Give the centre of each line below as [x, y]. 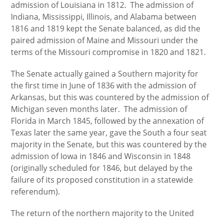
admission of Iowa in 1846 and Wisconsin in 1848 [101, 156]
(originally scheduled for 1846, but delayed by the [102, 168]
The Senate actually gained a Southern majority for [105, 74]
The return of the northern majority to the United [103, 213]
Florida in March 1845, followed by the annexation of [108, 121]
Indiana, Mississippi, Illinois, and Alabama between [104, 17]
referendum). [36, 192]
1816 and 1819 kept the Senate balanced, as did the [106, 28]
